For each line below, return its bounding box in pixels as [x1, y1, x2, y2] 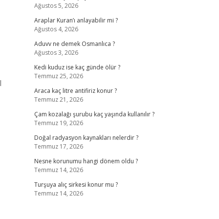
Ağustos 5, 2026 [34, 1, 78, 10]
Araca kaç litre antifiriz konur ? [34, 87, 117, 95]
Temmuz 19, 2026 [34, 119, 83, 127]
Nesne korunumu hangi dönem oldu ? [34, 157, 138, 165]
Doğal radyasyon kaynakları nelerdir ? [34, 133, 138, 142]
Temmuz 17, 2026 [34, 142, 83, 151]
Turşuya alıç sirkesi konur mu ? [34, 180, 118, 189]
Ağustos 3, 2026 [34, 48, 78, 57]
